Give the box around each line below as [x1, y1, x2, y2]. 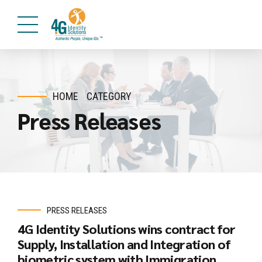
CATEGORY [87, 90, 132, 102]
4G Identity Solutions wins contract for [18, 220, 236, 237]
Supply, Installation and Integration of [18, 235, 231, 252]
